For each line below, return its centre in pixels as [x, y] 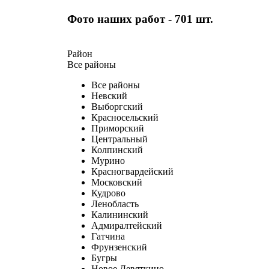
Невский [109, 95]
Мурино [108, 160]
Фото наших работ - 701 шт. [140, 19]
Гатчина [108, 236]
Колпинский [117, 150]
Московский [117, 182]
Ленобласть [115, 204]
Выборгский [117, 106]
